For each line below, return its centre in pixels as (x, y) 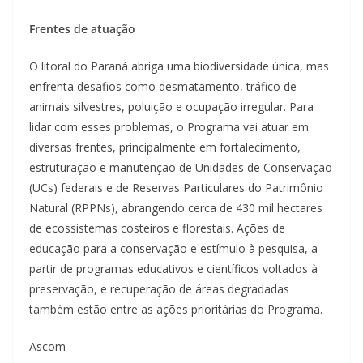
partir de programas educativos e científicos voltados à (173, 269)
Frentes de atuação (82, 29)
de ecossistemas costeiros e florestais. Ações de (157, 228)
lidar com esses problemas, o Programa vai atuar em (169, 127)
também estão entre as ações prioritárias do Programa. (176, 310)
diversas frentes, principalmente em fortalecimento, (165, 147)
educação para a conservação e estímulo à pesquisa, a (173, 249)
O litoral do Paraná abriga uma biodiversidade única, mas (179, 66)
